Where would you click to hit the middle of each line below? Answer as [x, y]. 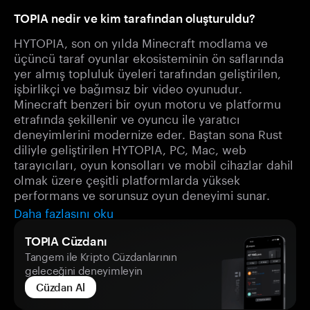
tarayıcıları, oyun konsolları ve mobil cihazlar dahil [154, 163]
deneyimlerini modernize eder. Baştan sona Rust [148, 133]
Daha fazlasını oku [64, 212]
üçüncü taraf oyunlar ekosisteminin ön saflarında [149, 57]
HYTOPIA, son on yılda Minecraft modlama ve [141, 42]
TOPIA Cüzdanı [66, 241]
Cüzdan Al [61, 287]
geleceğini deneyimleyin [84, 269]
